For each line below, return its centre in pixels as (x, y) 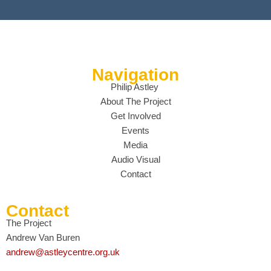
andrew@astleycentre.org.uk (63, 252)
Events (135, 130)
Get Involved (135, 116)
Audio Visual (135, 159)
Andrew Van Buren (43, 237)
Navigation (135, 75)
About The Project (135, 101)
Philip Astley (135, 87)
